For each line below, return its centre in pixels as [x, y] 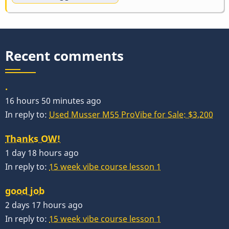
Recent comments [64, 56]
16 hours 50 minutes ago [53, 100]
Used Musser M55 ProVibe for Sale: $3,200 [131, 114]
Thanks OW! [33, 138]
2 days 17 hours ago [44, 205]
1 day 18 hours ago [42, 153]
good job [25, 191]
